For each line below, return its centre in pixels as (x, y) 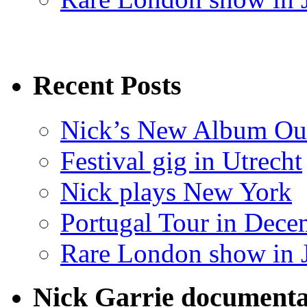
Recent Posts (107, 85)
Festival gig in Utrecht (181, 160)
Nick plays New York (176, 191)
